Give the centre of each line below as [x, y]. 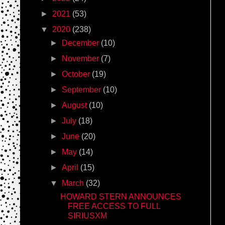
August [76, 105]
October [77, 74]
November [82, 58]
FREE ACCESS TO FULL [114, 206]
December [82, 43]
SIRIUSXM [87, 215]
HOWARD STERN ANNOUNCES [121, 196]
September [83, 89]
